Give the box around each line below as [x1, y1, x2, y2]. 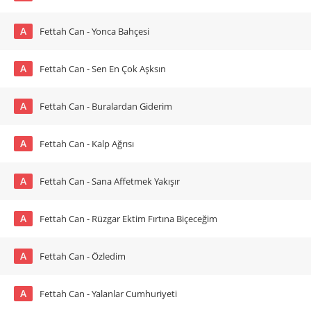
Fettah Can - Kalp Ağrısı [40, 137, 134, 150]
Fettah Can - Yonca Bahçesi [40, 25, 149, 37]
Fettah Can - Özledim [40, 250, 126, 262]
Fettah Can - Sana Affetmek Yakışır [40, 175, 180, 187]
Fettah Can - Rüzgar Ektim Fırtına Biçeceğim [40, 212, 217, 225]
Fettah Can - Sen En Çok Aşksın [40, 62, 166, 75]
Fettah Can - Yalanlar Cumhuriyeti [40, 287, 177, 300]
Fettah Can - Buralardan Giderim [40, 100, 172, 112]
